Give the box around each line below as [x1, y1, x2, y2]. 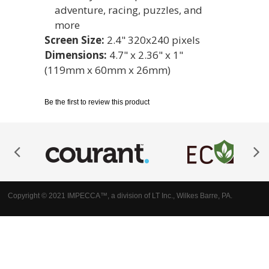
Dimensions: [44, 48, 107, 62]
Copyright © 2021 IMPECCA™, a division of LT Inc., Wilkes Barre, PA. [8, 192, 233, 201]
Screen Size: [44, 33, 104, 47]
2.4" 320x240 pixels [104, 33, 200, 47]
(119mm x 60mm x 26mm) [44, 63, 171, 77]
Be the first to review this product [44, 98, 150, 107]
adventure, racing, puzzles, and [55, 3, 202, 17]
